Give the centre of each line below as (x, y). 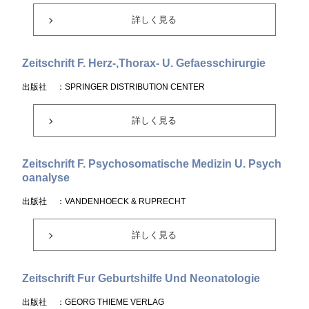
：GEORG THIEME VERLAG (111, 302)
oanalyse (46, 178)
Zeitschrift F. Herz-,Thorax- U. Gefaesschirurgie (144, 63)
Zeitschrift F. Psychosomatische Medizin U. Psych (152, 164)
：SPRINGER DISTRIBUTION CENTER (131, 87)
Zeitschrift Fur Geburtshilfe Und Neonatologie (141, 278)
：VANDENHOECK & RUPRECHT (121, 201)
